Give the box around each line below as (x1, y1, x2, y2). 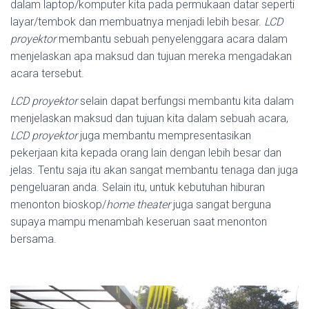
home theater (106, 198, 170, 211)
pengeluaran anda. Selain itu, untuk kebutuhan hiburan (10, 181, 265, 194)
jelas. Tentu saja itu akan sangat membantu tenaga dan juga (10, 163, 298, 177)
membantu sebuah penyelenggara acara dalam (56, 32, 288, 46)
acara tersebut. (10, 67, 84, 80)
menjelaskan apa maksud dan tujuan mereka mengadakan (10, 50, 292, 63)
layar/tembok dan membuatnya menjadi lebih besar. (10, 15, 264, 28)
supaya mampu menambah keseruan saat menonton (10, 215, 267, 228)
